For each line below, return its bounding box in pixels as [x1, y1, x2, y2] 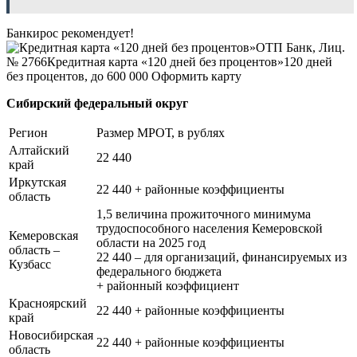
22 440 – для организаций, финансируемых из [96, 249, 347, 264]
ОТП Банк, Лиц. [256, 40, 345, 54]
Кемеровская [9, 228, 78, 242]
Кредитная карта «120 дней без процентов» [47, 54, 284, 69]
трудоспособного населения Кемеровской [96, 221, 323, 235]
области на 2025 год [96, 235, 206, 249]
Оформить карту [151, 69, 241, 83]
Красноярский [9, 296, 87, 310]
